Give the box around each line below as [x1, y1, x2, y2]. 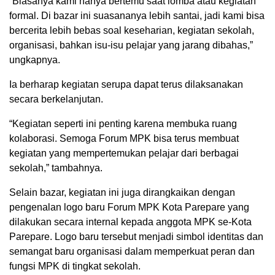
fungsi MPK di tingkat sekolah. [9, 261, 141, 272]
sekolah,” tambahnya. [9, 163, 103, 174]
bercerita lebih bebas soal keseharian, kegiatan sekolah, [9, 25, 254, 36]
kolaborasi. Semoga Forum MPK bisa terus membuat [9, 133, 239, 144]
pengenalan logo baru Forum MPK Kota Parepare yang [9, 202, 249, 213]
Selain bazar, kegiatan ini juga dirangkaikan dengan [9, 187, 235, 198]
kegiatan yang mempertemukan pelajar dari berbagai [9, 148, 239, 159]
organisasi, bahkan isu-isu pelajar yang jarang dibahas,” [9, 40, 253, 51]
